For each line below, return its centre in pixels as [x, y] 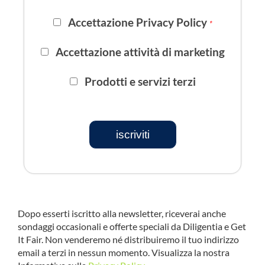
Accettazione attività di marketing [140, 52]
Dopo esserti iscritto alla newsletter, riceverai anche [122, 214]
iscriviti [132, 134]
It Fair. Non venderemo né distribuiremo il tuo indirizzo [128, 240]
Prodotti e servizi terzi [140, 82]
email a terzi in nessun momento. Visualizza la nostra [123, 253]
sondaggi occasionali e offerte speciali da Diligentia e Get [132, 227]
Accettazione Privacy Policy [138, 22]
